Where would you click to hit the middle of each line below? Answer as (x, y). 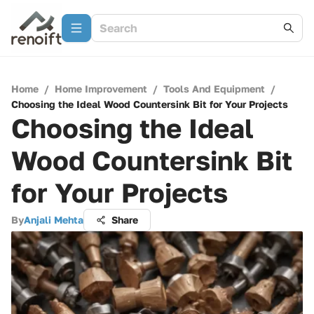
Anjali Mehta (54, 220)
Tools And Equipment (214, 89)
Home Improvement (101, 89)
